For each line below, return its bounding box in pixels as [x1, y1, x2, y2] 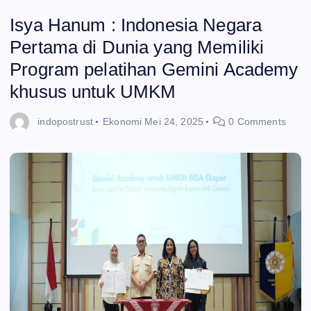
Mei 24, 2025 [144, 115, 203, 127]
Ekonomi [103, 115, 142, 127]
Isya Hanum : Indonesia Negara [10, 15, 262, 36]
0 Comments [226, 115, 286, 127]
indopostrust [37, 115, 93, 127]
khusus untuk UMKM [10, 81, 176, 103]
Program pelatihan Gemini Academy [10, 59, 299, 81]
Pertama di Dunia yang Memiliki [10, 37, 264, 58]
